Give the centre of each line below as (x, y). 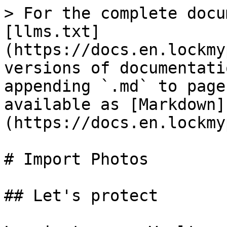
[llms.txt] (52, 31)
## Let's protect (81, 196)
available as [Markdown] (115, 104)
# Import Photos (76, 159)
